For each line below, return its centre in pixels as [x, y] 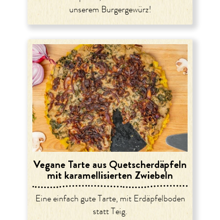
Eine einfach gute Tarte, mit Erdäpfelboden [110, 199]
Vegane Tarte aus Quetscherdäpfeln [110, 165]
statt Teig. [110, 212]
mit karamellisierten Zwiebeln [110, 175]
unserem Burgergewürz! [110, 10]
